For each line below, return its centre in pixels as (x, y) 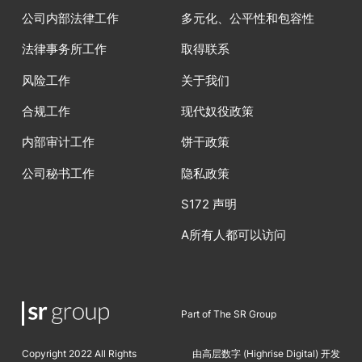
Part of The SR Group (229, 314)
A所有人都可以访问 (234, 236)
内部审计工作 (58, 143)
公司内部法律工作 (70, 18)
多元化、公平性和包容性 (248, 18)
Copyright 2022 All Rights (79, 353)
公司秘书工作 (58, 173)
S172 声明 (209, 204)
